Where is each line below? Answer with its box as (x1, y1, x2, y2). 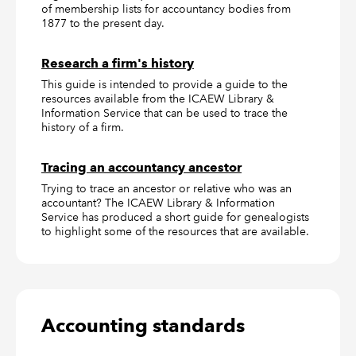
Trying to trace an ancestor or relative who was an (41, 181, 292, 195)
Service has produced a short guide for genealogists (41, 210, 309, 224)
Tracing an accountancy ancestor (41, 160, 242, 175)
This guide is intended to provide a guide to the (41, 77, 288, 91)
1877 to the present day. (41, 16, 164, 30)
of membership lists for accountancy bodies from (41, 2, 291, 16)
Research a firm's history (41, 56, 194, 71)
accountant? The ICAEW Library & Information (41, 195, 275, 210)
